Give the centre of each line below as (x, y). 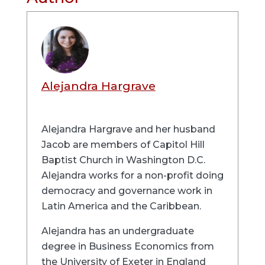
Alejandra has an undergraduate (117, 231)
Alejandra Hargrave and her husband (128, 130)
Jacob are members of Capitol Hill (123, 145)
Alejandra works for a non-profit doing (132, 176)
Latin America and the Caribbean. (121, 206)
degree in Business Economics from (127, 247)
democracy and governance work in (127, 191)
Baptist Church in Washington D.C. (123, 160)
